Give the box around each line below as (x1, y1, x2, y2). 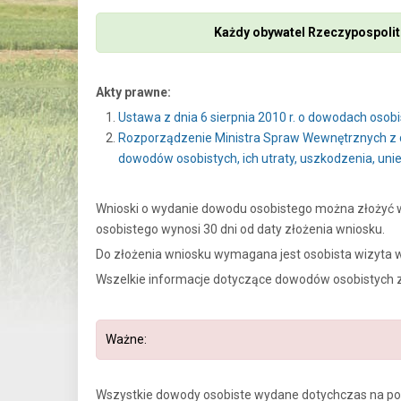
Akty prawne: (96, 85, 171, 100)
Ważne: (106, 332, 147, 347)
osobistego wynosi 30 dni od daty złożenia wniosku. (96, 222, 385, 237)
